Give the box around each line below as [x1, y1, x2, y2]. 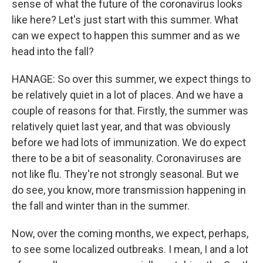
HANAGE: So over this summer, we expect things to [12, 73, 251, 85]
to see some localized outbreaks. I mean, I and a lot [12, 243, 248, 255]
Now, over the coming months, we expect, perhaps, [12, 227, 248, 240]
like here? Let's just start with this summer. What [12, 14, 238, 26]
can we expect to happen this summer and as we [12, 29, 240, 42]
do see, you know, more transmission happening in [12, 184, 246, 196]
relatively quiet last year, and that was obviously [12, 120, 231, 133]
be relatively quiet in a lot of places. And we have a [12, 89, 243, 101]
